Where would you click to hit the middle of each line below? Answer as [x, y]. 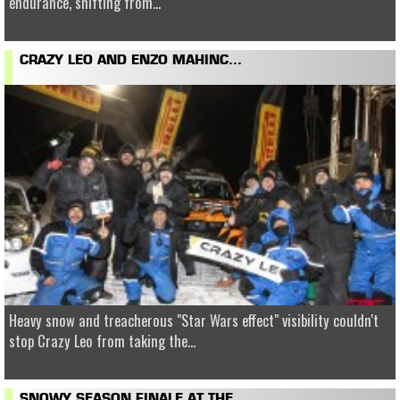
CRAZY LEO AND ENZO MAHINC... [131, 62]
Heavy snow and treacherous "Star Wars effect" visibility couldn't [194, 320]
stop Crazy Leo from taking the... [102, 340]
